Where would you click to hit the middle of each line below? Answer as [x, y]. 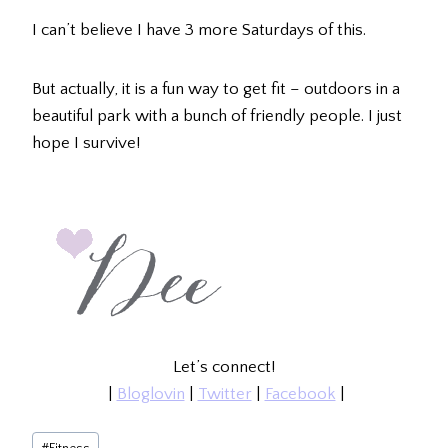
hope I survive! [86, 143]
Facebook [300, 394]
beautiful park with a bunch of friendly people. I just [217, 116]
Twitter [224, 394]
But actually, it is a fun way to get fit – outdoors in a [216, 89]
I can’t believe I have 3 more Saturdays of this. [199, 30]
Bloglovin [150, 394]
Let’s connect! [224, 367]
